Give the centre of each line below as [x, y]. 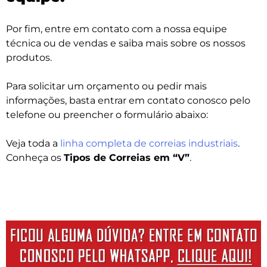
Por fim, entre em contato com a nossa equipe [117, 29]
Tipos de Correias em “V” [127, 158]
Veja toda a [33, 144]
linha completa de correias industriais [149, 144]
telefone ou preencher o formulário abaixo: [107, 115]
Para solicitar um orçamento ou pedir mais [106, 86]
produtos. [29, 58]
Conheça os [35, 158]
